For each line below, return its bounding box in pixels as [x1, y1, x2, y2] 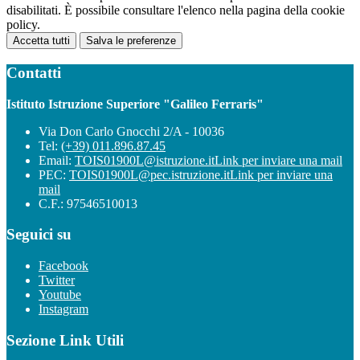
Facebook [39, 258, 88, 272]
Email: [39, 153, 75, 167]
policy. [6, 18, 40, 32]
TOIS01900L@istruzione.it [75, 153, 215, 167]
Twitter [39, 272, 75, 287]
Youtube [39, 287, 81, 301]
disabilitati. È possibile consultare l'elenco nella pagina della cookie [6, 3, 345, 18]
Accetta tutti [13, 35, 70, 47]
